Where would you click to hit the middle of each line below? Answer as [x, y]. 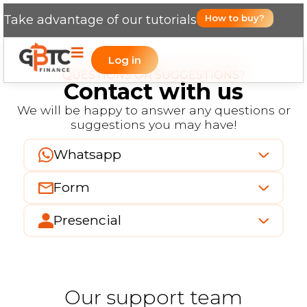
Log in [125, 60]
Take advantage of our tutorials [100, 20]
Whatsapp [87, 154]
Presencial [87, 220]
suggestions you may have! [153, 124]
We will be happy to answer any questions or [153, 110]
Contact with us [153, 91]
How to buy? [235, 18]
